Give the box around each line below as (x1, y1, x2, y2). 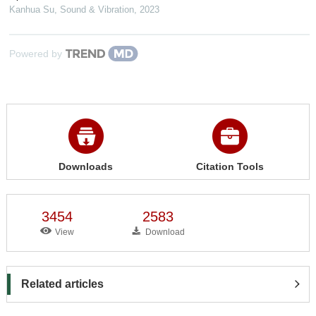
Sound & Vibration (59, 4, 134, 15)
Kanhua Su (8, 4, 54, 15)
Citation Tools (196, 160, 264, 172)
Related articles (20, 277, 104, 290)
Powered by (8, 47, 62, 59)
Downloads (59, 160, 114, 172)
